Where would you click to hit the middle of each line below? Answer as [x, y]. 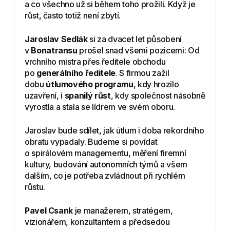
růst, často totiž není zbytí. [73, 15]
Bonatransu [54, 50]
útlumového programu [90, 84]
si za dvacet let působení [135, 39]
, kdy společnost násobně [158, 95]
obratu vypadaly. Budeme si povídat [91, 141]
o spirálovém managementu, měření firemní [105, 153]
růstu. [35, 187]
